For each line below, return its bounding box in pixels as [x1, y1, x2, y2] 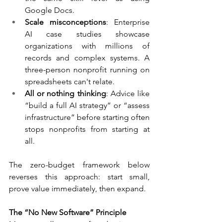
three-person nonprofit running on [25, 65, 150, 75]
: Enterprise [106, 17, 150, 27]
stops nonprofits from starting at [25, 124, 150, 134]
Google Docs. [25, 5, 74, 15]
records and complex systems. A [25, 53, 150, 63]
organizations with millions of [25, 41, 150, 51]
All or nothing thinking [25, 89, 106, 99]
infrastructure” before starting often [25, 112, 150, 122]
